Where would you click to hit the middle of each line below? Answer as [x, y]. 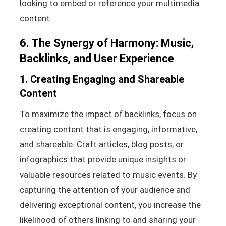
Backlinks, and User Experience [97, 58]
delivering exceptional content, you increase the [110, 205]
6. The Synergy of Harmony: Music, [106, 43]
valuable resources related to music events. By [108, 174]
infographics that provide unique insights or [103, 159]
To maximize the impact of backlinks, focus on [108, 114]
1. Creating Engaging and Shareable [102, 79]
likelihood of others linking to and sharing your [107, 220]
